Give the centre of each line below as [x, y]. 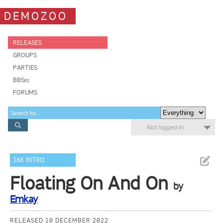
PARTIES [25, 67]
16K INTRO [29, 160]
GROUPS [25, 55]
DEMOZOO [36, 16]
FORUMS [25, 92]
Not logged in [165, 127]
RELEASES [27, 43]
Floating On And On [89, 183]
